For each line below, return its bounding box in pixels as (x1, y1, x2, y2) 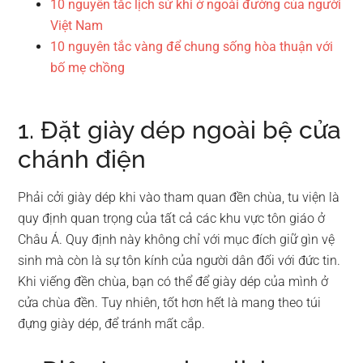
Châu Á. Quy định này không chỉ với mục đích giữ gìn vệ (18, 231, 335, 247)
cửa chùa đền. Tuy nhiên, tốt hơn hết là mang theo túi (18, 294, 322, 310)
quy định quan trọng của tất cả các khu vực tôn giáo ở (18, 210, 326, 226)
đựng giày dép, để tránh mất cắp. (18, 315, 206, 331)
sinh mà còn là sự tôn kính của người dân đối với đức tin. (18, 252, 341, 268)
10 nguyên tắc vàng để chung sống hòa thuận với (50, 38, 334, 54)
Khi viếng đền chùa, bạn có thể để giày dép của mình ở (18, 273, 329, 289)
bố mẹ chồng (50, 59, 126, 75)
